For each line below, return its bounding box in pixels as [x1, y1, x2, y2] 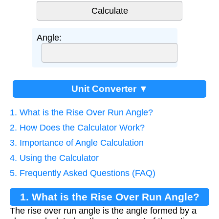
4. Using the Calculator [10, 153, 99, 163]
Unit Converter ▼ [71, 84, 148, 94]
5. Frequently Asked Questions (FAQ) [10, 168, 155, 178]
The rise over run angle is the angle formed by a [10, 206, 197, 216]
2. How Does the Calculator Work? [10, 123, 145, 133]
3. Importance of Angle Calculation [10, 138, 144, 148]
